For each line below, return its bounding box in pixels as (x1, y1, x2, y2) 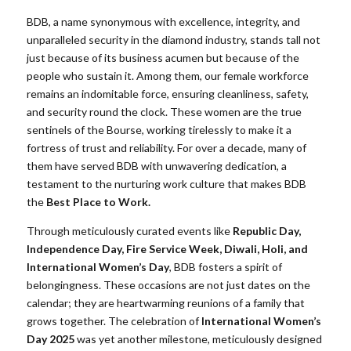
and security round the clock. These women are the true (27, 104, 302, 118)
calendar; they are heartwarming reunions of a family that (27, 296, 305, 310)
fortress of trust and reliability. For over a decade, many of (27, 140, 306, 154)
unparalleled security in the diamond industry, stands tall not (27, 32, 320, 46)
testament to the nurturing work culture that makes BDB (27, 176, 306, 190)
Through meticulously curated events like (27, 224, 233, 238)
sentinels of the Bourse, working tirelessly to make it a (27, 122, 291, 136)
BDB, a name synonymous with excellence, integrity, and (27, 14, 300, 28)
